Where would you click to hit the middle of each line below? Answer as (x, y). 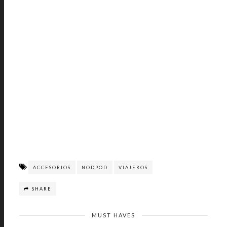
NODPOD (95, 167)
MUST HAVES (113, 215)
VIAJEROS (133, 167)
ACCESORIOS (52, 167)
